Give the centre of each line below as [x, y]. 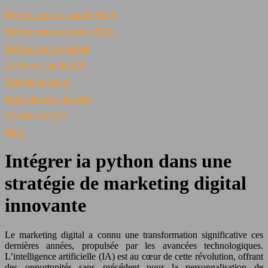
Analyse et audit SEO [46, 65]
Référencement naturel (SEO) [61, 15]
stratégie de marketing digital [126, 183]
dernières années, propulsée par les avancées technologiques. [134, 245]
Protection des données [48, 98]
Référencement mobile [47, 48]
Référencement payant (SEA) [60, 31]
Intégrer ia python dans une [118, 161]
